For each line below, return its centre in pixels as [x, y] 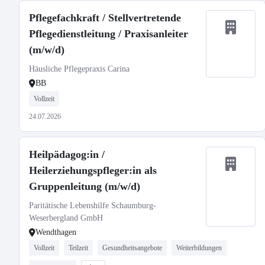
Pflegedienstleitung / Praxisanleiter [109, 34]
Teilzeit [78, 248]
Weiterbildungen [199, 248]
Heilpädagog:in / [67, 154]
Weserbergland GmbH [66, 218]
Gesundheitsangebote [132, 248]
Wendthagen [56, 232]
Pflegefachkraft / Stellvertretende [105, 18]
